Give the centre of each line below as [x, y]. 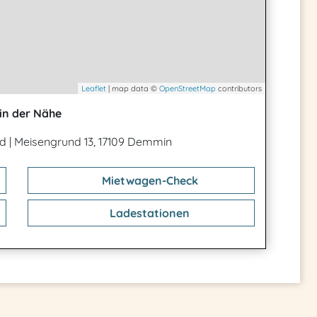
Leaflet [94, 88]
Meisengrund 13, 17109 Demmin [93, 142]
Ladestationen [148, 213]
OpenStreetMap [188, 88]
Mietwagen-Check [148, 180]
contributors [239, 88]
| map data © [133, 88]
